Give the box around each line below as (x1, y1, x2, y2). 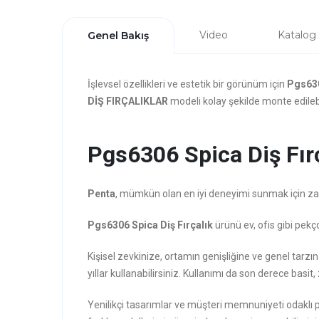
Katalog (278, 28, 316, 41)
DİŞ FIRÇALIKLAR (88, 95, 168, 107)
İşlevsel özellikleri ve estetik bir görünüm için (88, 78, 287, 90)
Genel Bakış (88, 29, 149, 42)
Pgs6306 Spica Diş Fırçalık (88, 219, 213, 231)
